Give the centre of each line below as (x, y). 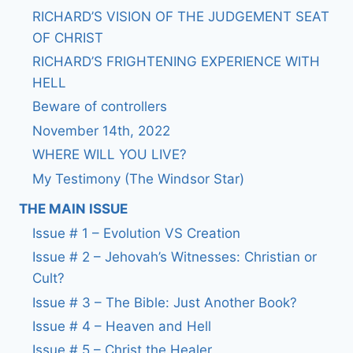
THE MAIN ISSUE (73, 209)
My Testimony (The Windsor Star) (138, 178)
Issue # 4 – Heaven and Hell (122, 326)
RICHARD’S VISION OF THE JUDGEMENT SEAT (181, 16)
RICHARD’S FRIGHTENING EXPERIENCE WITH (176, 62)
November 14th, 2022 (101, 130)
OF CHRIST (68, 37)
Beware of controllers (100, 107)
